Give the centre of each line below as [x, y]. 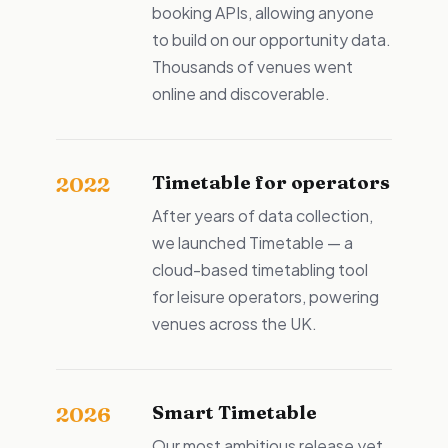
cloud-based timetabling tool [260, 269]
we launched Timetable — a [252, 242]
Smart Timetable [234, 412]
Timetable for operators [271, 182]
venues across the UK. [234, 323]
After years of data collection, [262, 215]
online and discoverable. [241, 93]
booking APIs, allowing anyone [263, 12]
